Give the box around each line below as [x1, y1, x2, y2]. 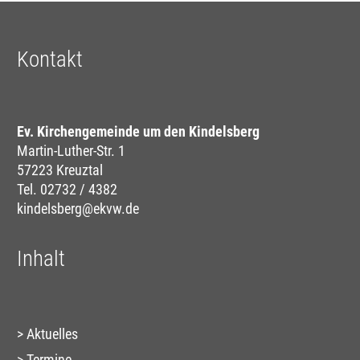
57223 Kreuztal [17, 162, 103, 179]
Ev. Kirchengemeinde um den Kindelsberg [17, 123, 260, 141]
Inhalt [17, 246, 65, 272]
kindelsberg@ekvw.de [17, 200, 139, 218]
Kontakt [17, 47, 83, 73]
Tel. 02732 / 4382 [17, 181, 117, 198]
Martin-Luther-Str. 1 [17, 142, 125, 160]
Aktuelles [27, 325, 78, 343]
